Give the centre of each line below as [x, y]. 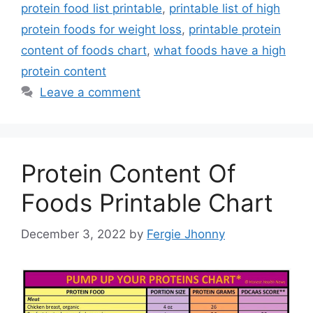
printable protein [235, 30]
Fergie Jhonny [186, 234]
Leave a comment [90, 93]
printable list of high [225, 9]
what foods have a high [220, 51]
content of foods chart [84, 51]
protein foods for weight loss [101, 30]
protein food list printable [92, 9]
